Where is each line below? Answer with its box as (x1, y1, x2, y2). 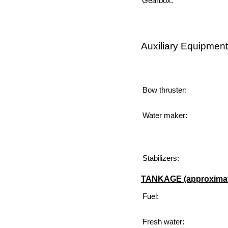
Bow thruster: (142, 86, 187, 94)
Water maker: (142, 111, 187, 120)
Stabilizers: (142, 154, 179, 162)
